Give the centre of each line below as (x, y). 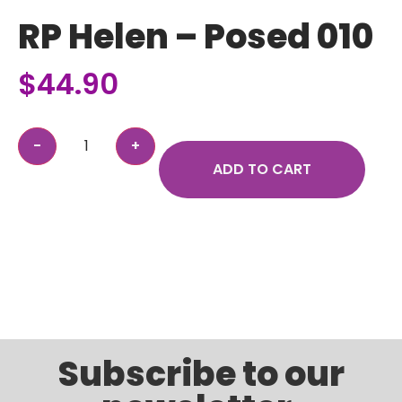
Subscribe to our (201, 374)
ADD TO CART (262, 170)
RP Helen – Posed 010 (196, 37)
